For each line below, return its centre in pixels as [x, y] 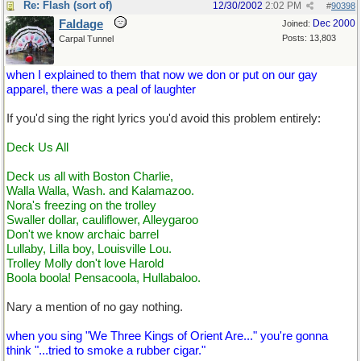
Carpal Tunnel [86, 39]
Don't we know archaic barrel [83, 234]
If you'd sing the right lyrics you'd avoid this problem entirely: [164, 118]
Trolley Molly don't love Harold [85, 263]
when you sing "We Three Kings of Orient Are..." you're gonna [167, 336]
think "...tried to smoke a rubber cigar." [106, 351]
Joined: [297, 23]
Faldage [81, 24]
